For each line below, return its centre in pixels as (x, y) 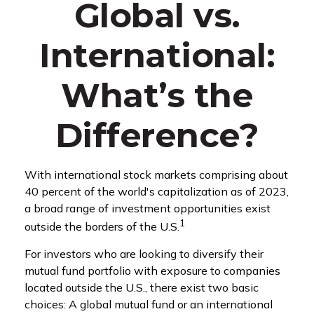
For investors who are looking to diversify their (144, 254)
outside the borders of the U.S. (102, 227)
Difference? (157, 135)
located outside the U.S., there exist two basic (142, 288)
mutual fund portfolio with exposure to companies (152, 271)
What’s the (157, 95)
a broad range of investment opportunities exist (148, 208)
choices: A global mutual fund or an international (149, 305)
